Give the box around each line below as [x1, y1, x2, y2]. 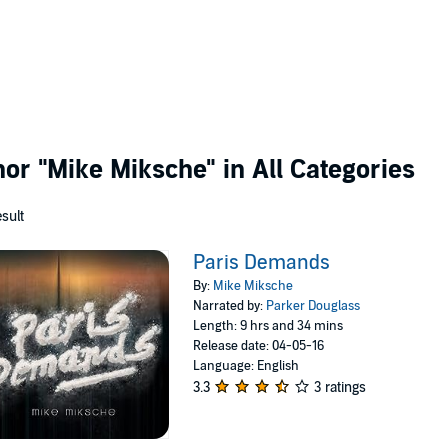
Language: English [193, 358, 300, 374]
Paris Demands [193, 251, 331, 275]
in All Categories [216, 154, 415, 185]
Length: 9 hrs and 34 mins [193, 318, 344, 334]
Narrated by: [193, 298, 267, 314]
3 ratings [314, 379, 367, 396]
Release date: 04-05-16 [193, 338, 325, 354]
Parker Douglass [266, 298, 361, 314]
